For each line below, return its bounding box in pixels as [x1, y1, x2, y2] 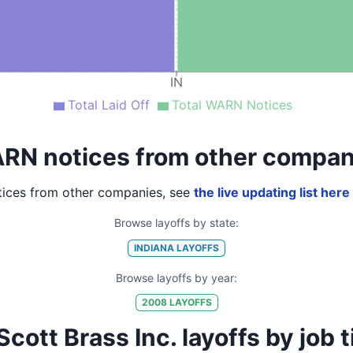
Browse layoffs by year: [116, 270, 237, 284]
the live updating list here [193, 184, 350, 200]
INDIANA [134, 241, 174, 254]
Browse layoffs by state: [114, 216, 239, 229]
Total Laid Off [67, 97, 150, 113]
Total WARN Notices [171, 97, 292, 113]
